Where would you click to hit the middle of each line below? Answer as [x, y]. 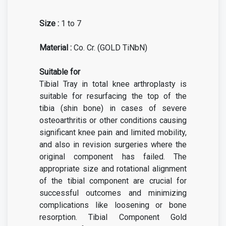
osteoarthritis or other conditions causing [113, 120]
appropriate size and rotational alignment [113, 169]
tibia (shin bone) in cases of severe [113, 108]
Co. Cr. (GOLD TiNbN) [109, 48]
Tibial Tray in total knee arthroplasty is [113, 84]
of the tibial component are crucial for [113, 181]
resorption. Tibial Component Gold [113, 217]
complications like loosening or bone [113, 205]
